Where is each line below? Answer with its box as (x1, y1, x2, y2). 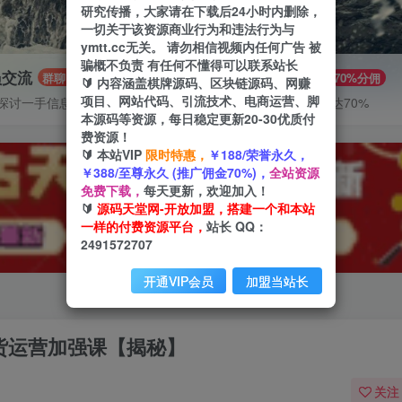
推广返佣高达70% (268, 93, 369, 111)
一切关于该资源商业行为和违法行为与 (81, 19, 294, 38)
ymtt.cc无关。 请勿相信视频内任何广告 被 (81, 37, 321, 56)
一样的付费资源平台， (81, 216, 206, 235)
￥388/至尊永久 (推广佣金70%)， (81, 162, 269, 181)
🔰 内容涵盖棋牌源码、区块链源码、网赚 (81, 73, 310, 92)
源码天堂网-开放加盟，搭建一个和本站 (97, 198, 315, 217)
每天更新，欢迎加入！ (144, 180, 269, 199)
